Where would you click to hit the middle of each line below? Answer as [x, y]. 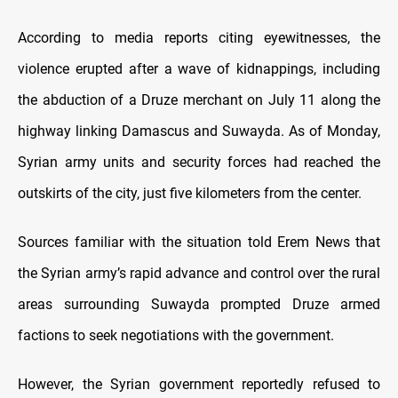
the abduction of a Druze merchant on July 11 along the [199, 100]
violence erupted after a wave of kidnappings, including [199, 69]
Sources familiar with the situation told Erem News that [199, 243]
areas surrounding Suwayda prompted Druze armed [199, 305]
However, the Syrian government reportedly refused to [199, 385]
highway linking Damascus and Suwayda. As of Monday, [199, 131]
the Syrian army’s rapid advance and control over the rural [199, 274]
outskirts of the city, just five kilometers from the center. [190, 194]
